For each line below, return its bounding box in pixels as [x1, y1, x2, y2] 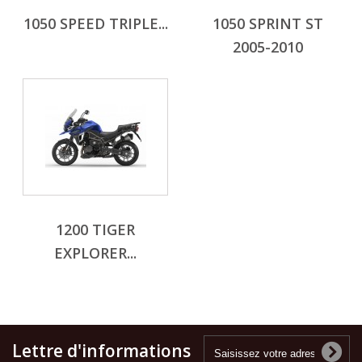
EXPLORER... [54, 243, 137, 263]
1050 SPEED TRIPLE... [23, 14, 168, 33]
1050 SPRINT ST [212, 14, 323, 33]
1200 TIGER [56, 220, 135, 239]
